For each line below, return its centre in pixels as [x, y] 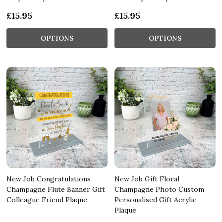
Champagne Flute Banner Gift [56, 189]
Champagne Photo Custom [159, 189]
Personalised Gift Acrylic [155, 199]
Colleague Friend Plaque [47, 199]
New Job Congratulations [49, 179]
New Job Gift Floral [147, 179]
